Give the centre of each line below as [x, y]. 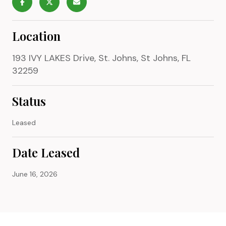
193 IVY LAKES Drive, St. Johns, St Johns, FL [101, 58]
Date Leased [46, 152]
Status [29, 101]
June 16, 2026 [35, 174]
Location [36, 36]
